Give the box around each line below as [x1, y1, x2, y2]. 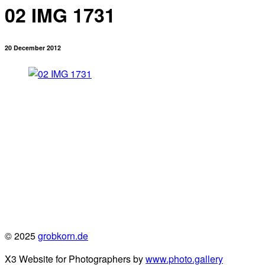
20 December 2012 [5, 43, 61, 52]
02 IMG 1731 [5, 1, 115, 29]
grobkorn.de [38, 228, 88, 243]
